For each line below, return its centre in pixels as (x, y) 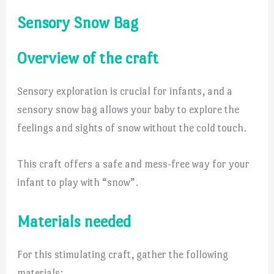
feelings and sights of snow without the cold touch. (132, 128)
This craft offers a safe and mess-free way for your (134, 164)
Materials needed (74, 221)
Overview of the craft (88, 58)
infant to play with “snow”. (78, 183)
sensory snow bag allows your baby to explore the (128, 110)
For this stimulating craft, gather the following (123, 254)
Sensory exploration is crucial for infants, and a (125, 91)
